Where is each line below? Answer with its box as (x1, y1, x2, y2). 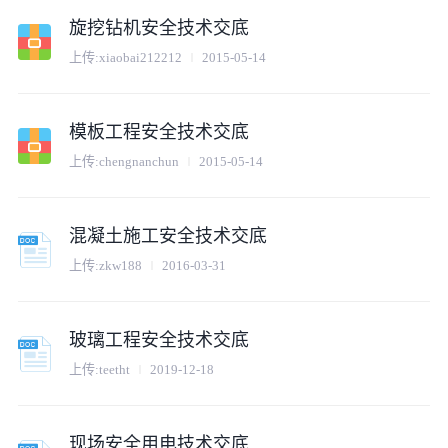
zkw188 (99, 257, 143, 273)
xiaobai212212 (99, 49, 183, 65)
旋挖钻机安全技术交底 (69, 18, 250, 39)
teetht (99, 361, 131, 377)
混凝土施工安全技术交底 (69, 226, 268, 247)
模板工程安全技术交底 (69, 122, 250, 143)
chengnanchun (99, 153, 180, 169)
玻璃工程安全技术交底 (69, 330, 250, 351)
